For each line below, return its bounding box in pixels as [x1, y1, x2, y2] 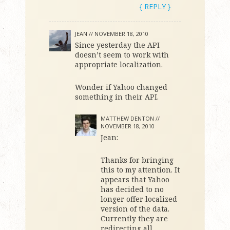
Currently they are [101, 214, 168, 223]
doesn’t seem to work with [75, 50, 169, 60]
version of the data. [101, 204, 169, 214]
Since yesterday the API [75, 40, 160, 50]
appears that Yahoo [101, 175, 169, 184]
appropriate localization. [75, 60, 163, 69]
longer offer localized [101, 194, 177, 204]
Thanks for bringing [101, 155, 174, 165]
